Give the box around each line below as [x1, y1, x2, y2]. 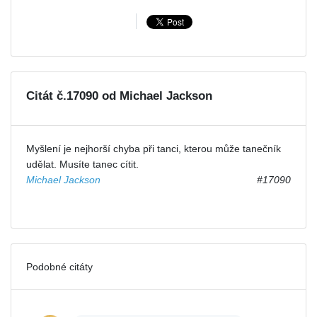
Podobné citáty [26, 260, 93, 272]
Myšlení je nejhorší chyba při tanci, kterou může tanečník [26, 142, 281, 154]
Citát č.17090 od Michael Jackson [26, 88, 212, 103]
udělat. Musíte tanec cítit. [26, 158, 139, 170]
